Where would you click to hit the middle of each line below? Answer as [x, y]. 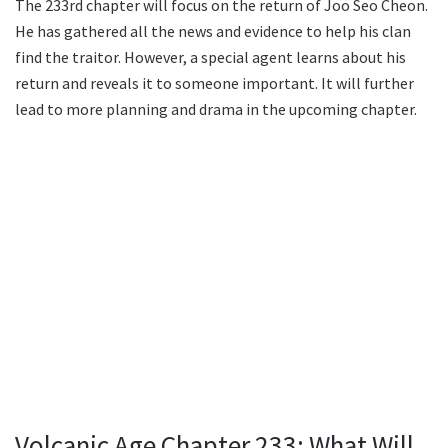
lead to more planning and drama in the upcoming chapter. [216, 108]
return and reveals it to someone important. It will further [214, 82]
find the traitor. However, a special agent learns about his [210, 56]
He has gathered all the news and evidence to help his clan [213, 30]
